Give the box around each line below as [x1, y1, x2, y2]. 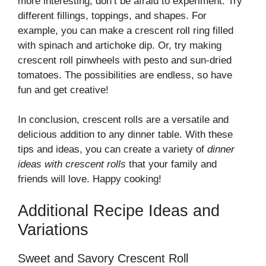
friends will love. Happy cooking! [18, 173, 161, 185]
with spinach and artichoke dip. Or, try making [18, 39, 221, 51]
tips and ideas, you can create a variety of [18, 143, 207, 155]
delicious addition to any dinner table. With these [18, 128, 233, 140]
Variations [18, 221, 88, 239]
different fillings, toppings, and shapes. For [18, 9, 207, 21]
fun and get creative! [18, 84, 109, 96]
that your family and [126, 158, 217, 170]
